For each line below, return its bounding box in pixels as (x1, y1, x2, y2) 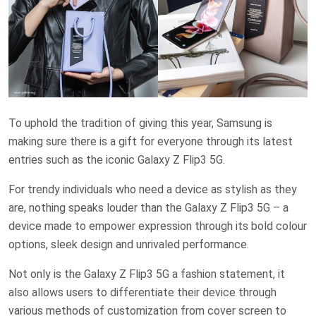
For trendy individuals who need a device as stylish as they (8, 183, 297, 197)
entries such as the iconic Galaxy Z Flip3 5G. (8, 153, 225, 167)
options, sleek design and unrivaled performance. (8, 238, 249, 252)
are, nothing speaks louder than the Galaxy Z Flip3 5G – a (8, 201, 288, 215)
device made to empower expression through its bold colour (8, 219, 307, 233)
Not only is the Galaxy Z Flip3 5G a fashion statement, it (8, 267, 285, 281)
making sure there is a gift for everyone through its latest (8, 135, 293, 149)
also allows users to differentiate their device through (8, 286, 276, 300)
